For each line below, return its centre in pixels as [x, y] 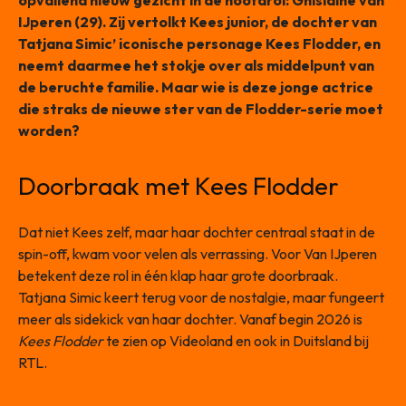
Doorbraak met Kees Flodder [179, 186]
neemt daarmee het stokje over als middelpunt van [196, 66]
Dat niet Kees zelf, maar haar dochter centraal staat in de [197, 232]
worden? [49, 131]
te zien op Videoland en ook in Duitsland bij [236, 341]
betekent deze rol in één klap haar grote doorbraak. [178, 276]
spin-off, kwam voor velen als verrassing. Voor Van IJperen [198, 254]
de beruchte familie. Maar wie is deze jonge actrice [196, 87]
